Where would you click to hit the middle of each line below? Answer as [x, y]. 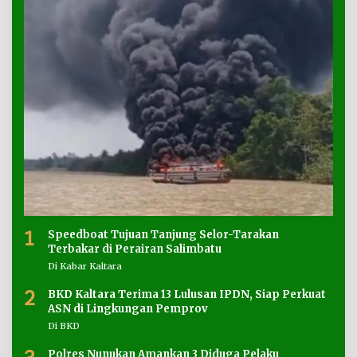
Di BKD [64, 326]
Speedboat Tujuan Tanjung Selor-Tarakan [164, 235]
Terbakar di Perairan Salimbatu [135, 249]
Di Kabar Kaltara [85, 267]
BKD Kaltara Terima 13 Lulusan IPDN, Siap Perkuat [187, 295]
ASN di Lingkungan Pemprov [128, 309]
